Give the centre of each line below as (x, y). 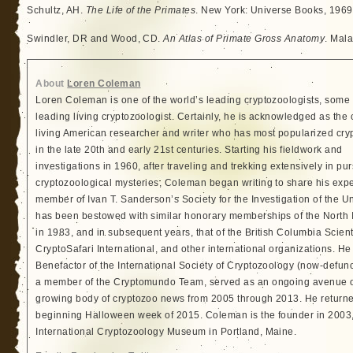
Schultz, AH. (56, 10)
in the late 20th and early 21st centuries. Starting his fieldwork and (189, 150)
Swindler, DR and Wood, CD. (95, 39)
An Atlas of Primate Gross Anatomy (244, 39)
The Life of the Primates (141, 10)
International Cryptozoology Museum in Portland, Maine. (166, 332)
